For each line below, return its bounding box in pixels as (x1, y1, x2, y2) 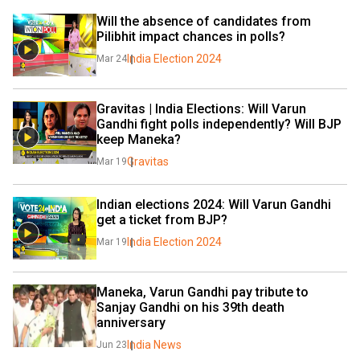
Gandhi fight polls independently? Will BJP (96, 117, 342, 133)
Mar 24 (96, 53, 127, 65)
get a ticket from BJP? (96, 212, 227, 228)
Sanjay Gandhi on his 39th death (96, 300, 284, 316)
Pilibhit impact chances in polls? (96, 29, 285, 45)
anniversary (96, 315, 166, 331)
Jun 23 (96, 339, 127, 351)
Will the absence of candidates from (96, 14, 311, 30)
